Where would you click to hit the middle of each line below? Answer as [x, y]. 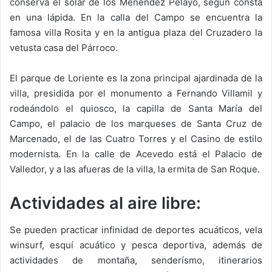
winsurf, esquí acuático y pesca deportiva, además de [136, 245]
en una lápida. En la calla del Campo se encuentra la [136, 17]
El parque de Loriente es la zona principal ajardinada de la [136, 78]
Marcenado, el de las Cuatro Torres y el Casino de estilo [136, 138]
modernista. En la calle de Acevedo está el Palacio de [136, 154]
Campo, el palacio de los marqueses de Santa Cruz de [136, 123]
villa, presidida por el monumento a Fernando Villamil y [136, 93]
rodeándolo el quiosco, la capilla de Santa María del [136, 108]
